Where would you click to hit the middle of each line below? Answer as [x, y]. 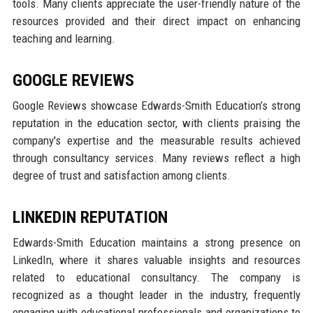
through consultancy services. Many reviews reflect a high [156, 158]
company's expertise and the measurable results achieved [156, 140]
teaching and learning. [64, 38]
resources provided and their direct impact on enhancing [156, 21]
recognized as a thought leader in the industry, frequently [156, 294]
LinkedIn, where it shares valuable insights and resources [156, 260]
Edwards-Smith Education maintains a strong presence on [156, 242]
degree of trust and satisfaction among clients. [121, 175]
